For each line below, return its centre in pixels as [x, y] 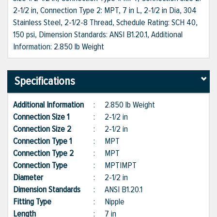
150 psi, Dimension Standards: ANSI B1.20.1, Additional [98, 35]
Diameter [33, 178]
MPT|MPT [121, 165]
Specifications [45, 81]
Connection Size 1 [46, 117]
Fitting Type [37, 202]
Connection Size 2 [47, 129]
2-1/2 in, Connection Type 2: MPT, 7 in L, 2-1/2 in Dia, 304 [105, 10]
